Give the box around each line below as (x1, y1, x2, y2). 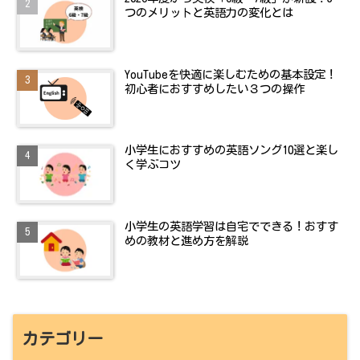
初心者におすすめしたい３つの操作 (125, 82, 305, 95)
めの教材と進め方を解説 (125, 235, 249, 247)
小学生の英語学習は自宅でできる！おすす (125, 220, 339, 233)
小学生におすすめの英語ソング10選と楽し (125, 144, 339, 157)
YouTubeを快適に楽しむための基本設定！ (125, 67, 337, 80)
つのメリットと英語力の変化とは (125, 6, 294, 19)
